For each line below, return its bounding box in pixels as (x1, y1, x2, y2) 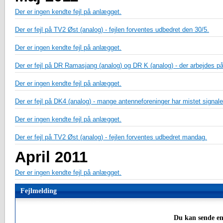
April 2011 (15, 148, 88, 166)
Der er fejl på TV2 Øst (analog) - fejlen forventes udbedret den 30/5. (15, 26, 209, 34)
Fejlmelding (20, 187, 57, 195)
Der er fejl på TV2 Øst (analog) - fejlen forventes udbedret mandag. (15, 133, 207, 141)
